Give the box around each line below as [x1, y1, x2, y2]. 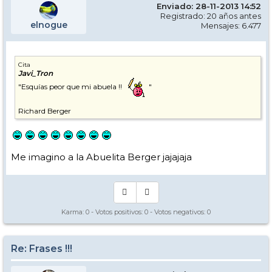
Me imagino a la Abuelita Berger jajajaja [11, 151, 192, 163]
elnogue [30, 19, 67, 31]
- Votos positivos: [89, 208, 144, 217]
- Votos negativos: [148, 208, 207, 217]
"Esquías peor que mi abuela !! [18, 82, 124, 92]
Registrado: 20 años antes [160, 11, 261, 21]
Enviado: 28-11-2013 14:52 [157, 1, 261, 12]
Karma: [61, 208, 86, 217]
